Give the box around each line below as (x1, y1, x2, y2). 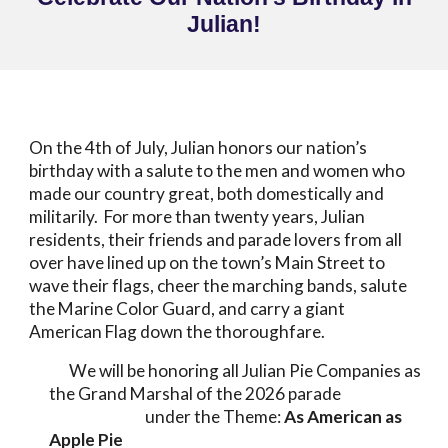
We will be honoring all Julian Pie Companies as (69, 360, 422, 381)
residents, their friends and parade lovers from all (29, 229, 403, 250)
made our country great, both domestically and (29, 183, 385, 204)
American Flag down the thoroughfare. (29, 321, 329, 342)
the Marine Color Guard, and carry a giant (29, 298, 346, 319)
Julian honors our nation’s (171, 137, 368, 158)
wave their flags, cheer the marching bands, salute (29, 275, 408, 296)
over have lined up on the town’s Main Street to (29, 252, 386, 273)
